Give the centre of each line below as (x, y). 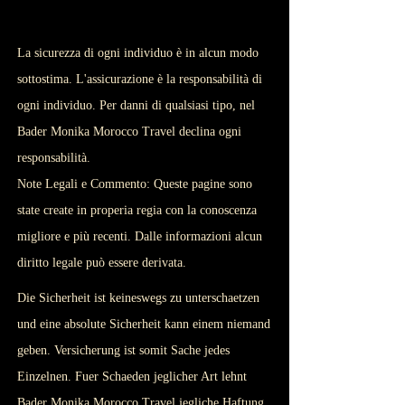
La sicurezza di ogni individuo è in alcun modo (138, 53)
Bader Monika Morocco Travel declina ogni (129, 132)
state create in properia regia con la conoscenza (137, 210)
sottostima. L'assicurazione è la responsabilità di (140, 79)
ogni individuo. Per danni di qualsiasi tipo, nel (136, 105)
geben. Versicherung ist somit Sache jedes (123, 350)
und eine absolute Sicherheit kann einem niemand (144, 324)
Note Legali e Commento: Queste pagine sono (135, 184)
